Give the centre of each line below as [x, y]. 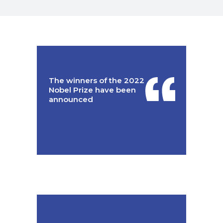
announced [71, 99]
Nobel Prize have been [92, 90]
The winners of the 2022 [97, 80]
